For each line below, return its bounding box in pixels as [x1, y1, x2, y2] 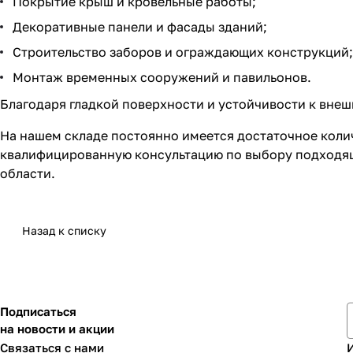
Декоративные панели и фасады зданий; [13, 19, 267, 35]
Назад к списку [22, 224, 106, 238]
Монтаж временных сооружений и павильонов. [13, 69, 311, 86]
